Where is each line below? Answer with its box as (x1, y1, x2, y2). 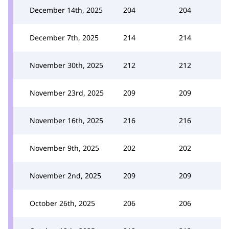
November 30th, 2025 (30, 60, 103, 70)
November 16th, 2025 (30, 115, 103, 125)
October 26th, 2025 (30, 198, 95, 208)
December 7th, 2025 (30, 32, 99, 42)
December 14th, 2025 (30, 5, 103, 15)
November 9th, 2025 (30, 143, 99, 153)
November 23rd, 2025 (30, 87, 104, 98)
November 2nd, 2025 (30, 170, 101, 180)
